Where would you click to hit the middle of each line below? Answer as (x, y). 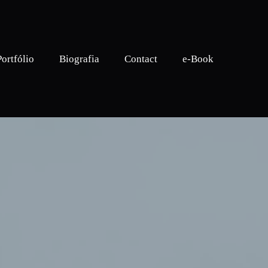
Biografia (79, 59)
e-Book (198, 59)
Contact (141, 59)
